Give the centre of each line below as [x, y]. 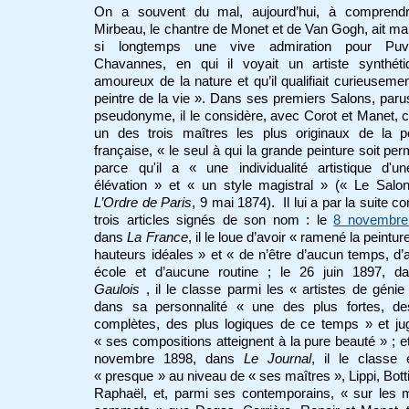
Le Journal [278, 359]
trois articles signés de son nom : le [214, 220]
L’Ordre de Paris [143, 203]
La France [157, 238]
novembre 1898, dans [169, 359]
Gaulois [117, 290]
